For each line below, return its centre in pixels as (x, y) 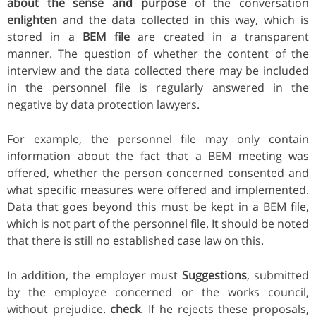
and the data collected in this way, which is (183, 19)
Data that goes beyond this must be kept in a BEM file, (158, 206)
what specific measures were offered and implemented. (158, 189)
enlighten (32, 19)
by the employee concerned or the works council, (158, 292)
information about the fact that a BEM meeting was (158, 156)
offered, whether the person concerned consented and (158, 172)
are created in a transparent (219, 36)
